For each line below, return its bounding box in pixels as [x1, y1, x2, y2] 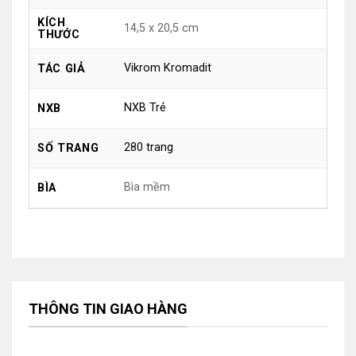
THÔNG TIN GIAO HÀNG [28, 300, 188, 317]
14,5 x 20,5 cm [124, 21, 199, 35]
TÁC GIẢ [37, 61, 86, 75]
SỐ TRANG [37, 141, 99, 155]
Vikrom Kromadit [124, 60, 212, 75]
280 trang [124, 140, 174, 154]
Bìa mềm [124, 180, 171, 194]
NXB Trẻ [124, 100, 167, 114]
